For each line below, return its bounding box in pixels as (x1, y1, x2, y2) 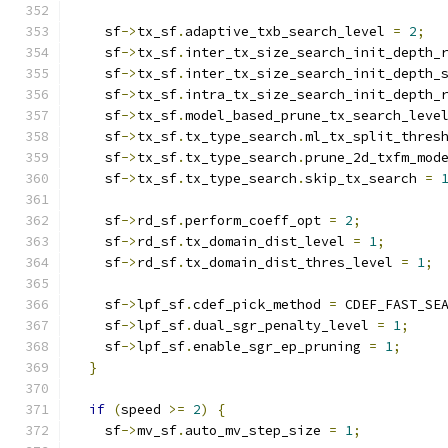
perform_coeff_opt (185, 212, 329, 229)
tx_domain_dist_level (185, 233, 353, 250)
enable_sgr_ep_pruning (193, 338, 369, 355)
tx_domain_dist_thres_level (185, 254, 401, 271)
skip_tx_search (305, 170, 425, 187)
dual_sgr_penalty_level (193, 317, 377, 334)
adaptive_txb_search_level (185, 23, 393, 40)
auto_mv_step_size (185, 422, 329, 439)
